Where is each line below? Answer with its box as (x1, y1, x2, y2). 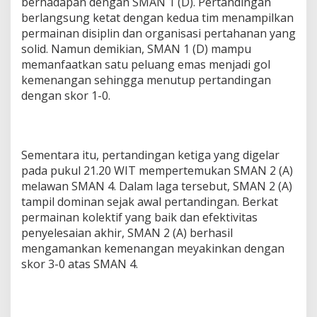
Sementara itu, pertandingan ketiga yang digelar (21, 146, 279, 163)
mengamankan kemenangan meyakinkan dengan (21, 240, 284, 256)
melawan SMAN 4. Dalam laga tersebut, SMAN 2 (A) (21, 178, 292, 194)
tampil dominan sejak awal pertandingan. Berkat (21, 193, 278, 209)
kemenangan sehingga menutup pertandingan (21, 71, 271, 88)
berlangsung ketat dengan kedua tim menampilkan (21, 9, 294, 25)
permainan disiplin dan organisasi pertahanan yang (21, 25, 296, 41)
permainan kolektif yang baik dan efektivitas (21, 209, 258, 225)
